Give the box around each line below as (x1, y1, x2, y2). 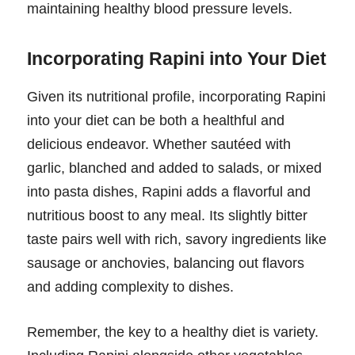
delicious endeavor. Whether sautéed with (27, 136, 291, 152)
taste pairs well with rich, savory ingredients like (27, 231, 326, 247)
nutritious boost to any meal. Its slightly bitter (27, 207, 307, 223)
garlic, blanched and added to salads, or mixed (27, 159, 322, 176)
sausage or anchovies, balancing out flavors (27, 254, 304, 271)
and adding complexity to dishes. (27, 278, 234, 295)
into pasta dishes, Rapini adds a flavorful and (27, 183, 311, 200)
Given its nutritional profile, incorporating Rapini (27, 88, 326, 105)
